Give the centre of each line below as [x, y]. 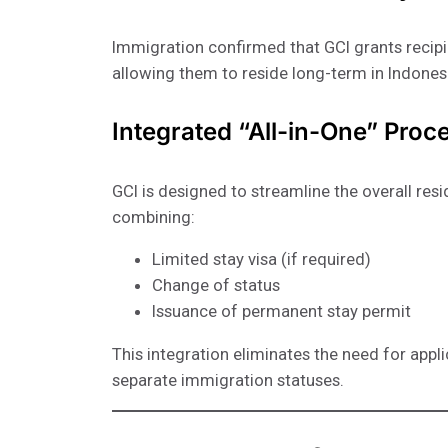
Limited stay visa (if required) [261, 259]
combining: [153, 216]
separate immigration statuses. [228, 380]
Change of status [216, 285]
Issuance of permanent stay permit [281, 311]
